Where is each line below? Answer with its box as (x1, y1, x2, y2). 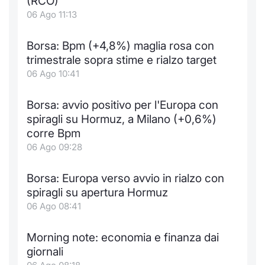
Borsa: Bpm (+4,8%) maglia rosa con (27, 39, 214, 53)
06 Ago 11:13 (27, 9, 77, 20)
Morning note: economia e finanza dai (27, 231, 219, 244)
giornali (27, 245, 63, 258)
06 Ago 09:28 (27, 141, 82, 153)
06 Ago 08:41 (27, 201, 81, 212)
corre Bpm (27, 127, 80, 140)
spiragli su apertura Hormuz (27, 186, 168, 199)
